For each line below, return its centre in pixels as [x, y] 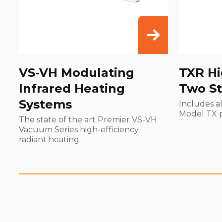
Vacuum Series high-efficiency [79, 130]
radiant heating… [52, 140]
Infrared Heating [72, 89]
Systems [45, 105]
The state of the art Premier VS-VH [88, 120]
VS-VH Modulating [76, 73]
